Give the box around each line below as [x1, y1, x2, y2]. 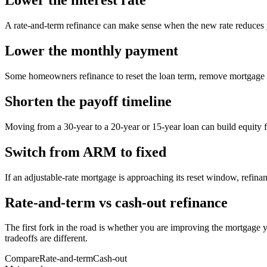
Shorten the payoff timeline [5, 93, 172, 109]
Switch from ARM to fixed [5, 144, 166, 160]
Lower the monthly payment [5, 43, 178, 59]
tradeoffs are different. [5, 233, 88, 244]
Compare [5, 253, 39, 264]
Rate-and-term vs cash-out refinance [5, 194, 228, 210]
